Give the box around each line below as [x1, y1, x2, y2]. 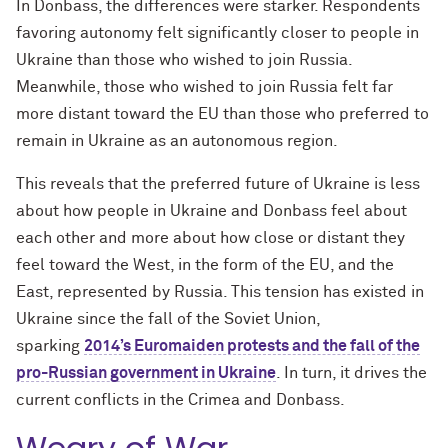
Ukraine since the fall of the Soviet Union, [16, 310, 320, 327]
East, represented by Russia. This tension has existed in [16, 283, 424, 300]
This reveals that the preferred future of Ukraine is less [16, 175, 420, 192]
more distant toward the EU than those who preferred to [16, 105, 429, 122]
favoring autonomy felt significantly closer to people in [16, 24, 419, 41]
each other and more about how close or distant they [16, 229, 405, 246]
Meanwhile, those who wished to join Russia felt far [16, 78, 393, 95]
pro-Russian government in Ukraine [16, 364, 276, 381]
